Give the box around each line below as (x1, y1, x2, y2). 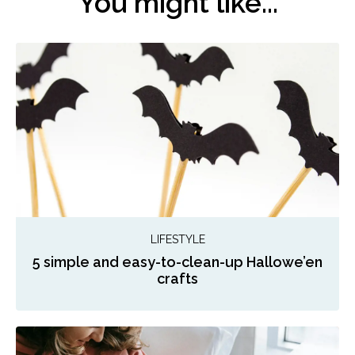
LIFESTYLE (150, 232, 205, 246)
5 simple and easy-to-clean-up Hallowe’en (32, 253, 323, 270)
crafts (157, 269, 198, 287)
